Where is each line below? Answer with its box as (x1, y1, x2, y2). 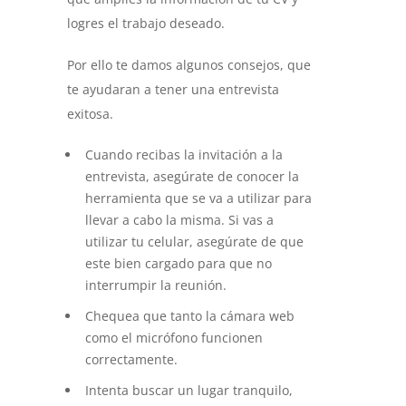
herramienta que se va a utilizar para (85, 189, 312, 208)
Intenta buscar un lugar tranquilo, (85, 382, 293, 400)
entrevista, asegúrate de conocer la (85, 168, 299, 186)
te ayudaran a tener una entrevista (67, 81, 279, 99)
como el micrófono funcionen (85, 329, 263, 347)
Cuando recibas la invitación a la (85, 146, 283, 164)
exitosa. (67, 105, 113, 123)
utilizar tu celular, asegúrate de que (85, 233, 304, 251)
